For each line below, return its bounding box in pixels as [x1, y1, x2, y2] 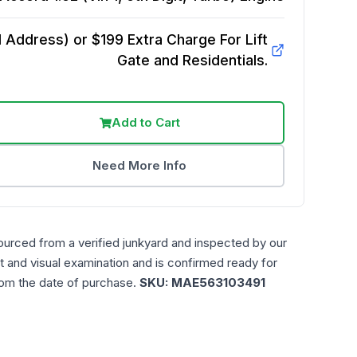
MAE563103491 [171, 275, 265, 290]
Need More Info [92, 158, 187, 173]
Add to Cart [111, 115, 180, 130]
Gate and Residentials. [116, 52, 268, 69]
